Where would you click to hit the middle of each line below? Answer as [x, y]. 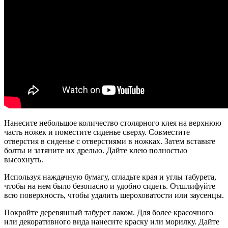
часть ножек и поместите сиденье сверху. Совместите [97, 132]
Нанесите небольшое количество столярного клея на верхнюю [113, 123]
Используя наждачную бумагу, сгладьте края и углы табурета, [110, 177]
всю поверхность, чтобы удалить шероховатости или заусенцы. [114, 195]
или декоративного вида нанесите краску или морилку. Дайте [112, 221]
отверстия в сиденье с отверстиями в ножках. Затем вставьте [110, 141]
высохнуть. [24, 159]
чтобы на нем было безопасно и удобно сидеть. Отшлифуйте [110, 186]
